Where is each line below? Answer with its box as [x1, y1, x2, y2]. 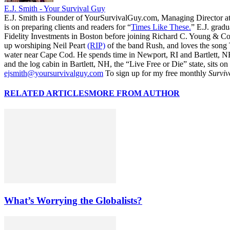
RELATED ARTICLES [4, 89, 89, 98]
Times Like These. [131, 22, 191, 31]
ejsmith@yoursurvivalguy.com [4, 68, 103, 78]
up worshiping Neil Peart [4, 41, 87, 50]
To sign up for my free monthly [103, 68, 208, 78]
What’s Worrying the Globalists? [4, 195, 142, 206]
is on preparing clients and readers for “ [4, 22, 131, 31]
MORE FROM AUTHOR [89, 89, 180, 98]
